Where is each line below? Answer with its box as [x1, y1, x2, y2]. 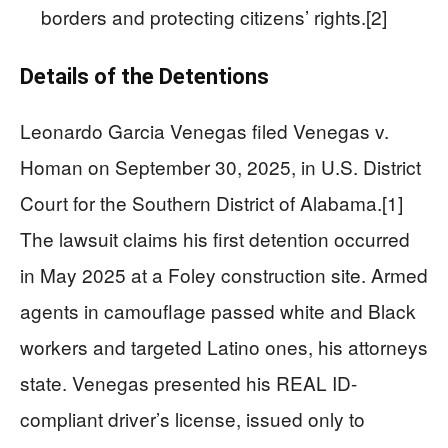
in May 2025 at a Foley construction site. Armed [20, 261, 428, 289]
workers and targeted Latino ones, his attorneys [20, 333, 428, 361]
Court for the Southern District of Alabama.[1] [20, 189, 403, 217]
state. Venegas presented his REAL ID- [20, 369, 357, 397]
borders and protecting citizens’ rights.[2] [41, 3, 387, 31]
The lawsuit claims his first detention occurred [20, 225, 410, 253]
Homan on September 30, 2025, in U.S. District [20, 153, 421, 181]
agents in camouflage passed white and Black [20, 297, 416, 325]
